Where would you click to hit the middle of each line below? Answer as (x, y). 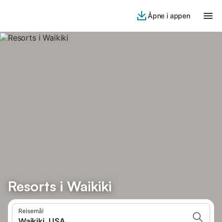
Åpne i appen (169, 16)
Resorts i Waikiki (60, 186)
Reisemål (31, 211)
